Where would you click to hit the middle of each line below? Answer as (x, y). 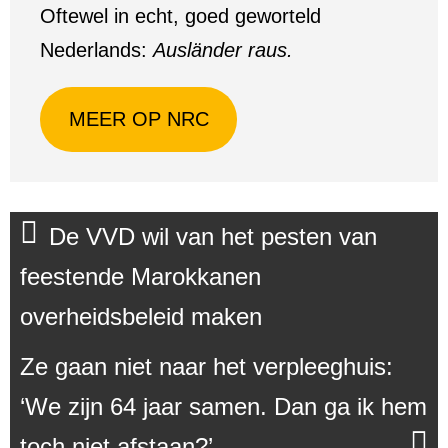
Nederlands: (96, 50)
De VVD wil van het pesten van (213, 236)
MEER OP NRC (138, 119)
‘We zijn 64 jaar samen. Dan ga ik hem (223, 406)
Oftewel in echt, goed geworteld (180, 16)
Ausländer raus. (223, 50)
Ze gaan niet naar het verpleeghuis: (206, 366)
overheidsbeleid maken (141, 316)
